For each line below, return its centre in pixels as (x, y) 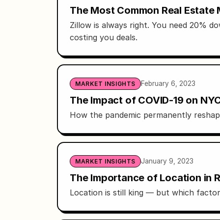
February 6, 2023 (168, 83)
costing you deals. (104, 37)
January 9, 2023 (167, 161)
